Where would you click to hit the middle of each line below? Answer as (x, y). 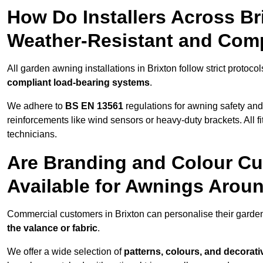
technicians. (32, 134)
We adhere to (36, 106)
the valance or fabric (52, 228)
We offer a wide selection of (65, 252)
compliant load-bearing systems (78, 83)
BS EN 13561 (94, 106)
